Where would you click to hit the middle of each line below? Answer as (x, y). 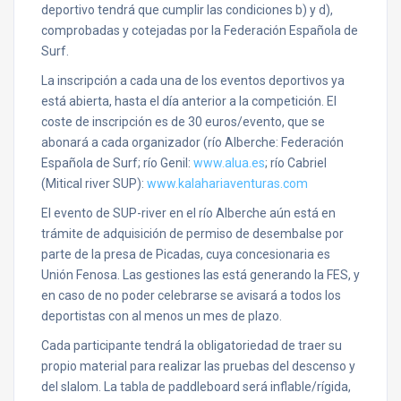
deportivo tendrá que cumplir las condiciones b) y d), (187, 10)
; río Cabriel (296, 163)
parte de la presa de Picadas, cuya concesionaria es (186, 254)
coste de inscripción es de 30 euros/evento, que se (183, 122)
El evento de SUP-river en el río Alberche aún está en (188, 213)
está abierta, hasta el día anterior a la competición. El (189, 101)
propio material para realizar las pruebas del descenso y (198, 366)
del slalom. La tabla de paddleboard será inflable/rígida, (196, 387)
